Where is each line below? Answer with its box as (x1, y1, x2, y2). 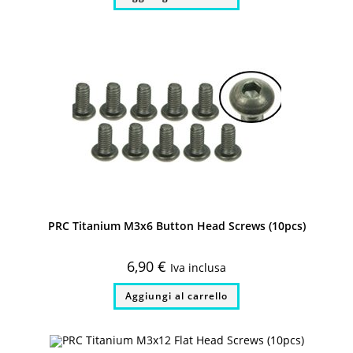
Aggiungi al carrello (125, 288, 228, 303)
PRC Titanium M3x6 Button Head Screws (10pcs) (47, 217, 306, 233)
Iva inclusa (170, 259, 226, 275)
